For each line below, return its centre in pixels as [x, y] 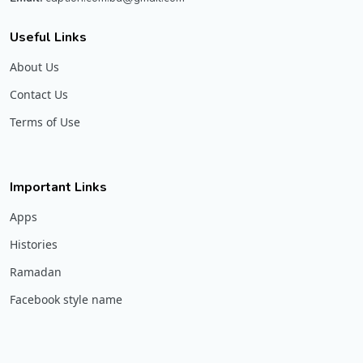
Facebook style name [66, 299]
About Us [34, 66]
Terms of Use [45, 122]
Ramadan [36, 271]
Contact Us [39, 94]
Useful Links [48, 37]
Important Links [58, 187]
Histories [34, 244]
